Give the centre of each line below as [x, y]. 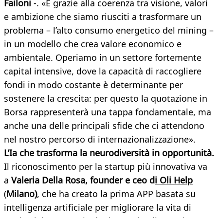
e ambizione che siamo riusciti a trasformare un [103, 17]
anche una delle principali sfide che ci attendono [104, 126]
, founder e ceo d [120, 180]
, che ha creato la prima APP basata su [116, 194]
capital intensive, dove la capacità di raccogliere [103, 71]
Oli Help [176, 180]
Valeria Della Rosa [48, 180]
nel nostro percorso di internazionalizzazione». [100, 139]
